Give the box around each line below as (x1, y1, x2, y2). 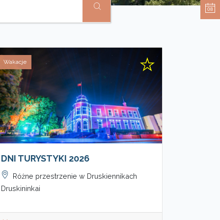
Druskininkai (1, 184, 40, 192)
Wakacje (3, 58, 27, 65)
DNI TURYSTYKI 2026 (1, 153, 89, 164)
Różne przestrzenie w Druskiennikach (13, 171, 137, 180)
